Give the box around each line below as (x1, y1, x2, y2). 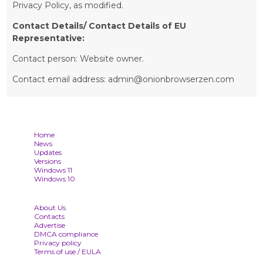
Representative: (12, 32, 85, 43)
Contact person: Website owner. (12, 53, 144, 64)
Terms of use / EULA (33, 247, 101, 256)
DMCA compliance (33, 229, 98, 238)
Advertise (33, 220, 65, 230)
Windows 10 (33, 174, 75, 183)
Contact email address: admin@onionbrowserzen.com (12, 73, 235, 85)
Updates (33, 147, 62, 157)
